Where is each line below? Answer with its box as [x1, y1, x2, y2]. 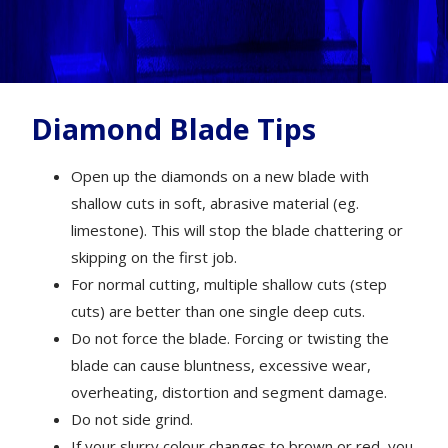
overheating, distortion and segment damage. [71, 381, 388, 402]
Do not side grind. [71, 408, 194, 429]
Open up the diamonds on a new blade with [71, 165, 370, 186]
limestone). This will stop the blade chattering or [71, 219, 404, 240]
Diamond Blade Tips [31, 108, 317, 148]
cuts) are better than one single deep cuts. [71, 300, 366, 321]
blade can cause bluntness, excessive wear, [71, 354, 372, 375]
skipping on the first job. [71, 246, 238, 267]
